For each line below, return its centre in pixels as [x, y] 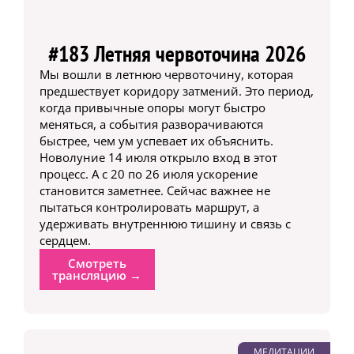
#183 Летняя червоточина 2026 [177, 53]
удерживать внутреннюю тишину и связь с [165, 223]
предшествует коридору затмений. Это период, [176, 90]
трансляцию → [97, 275]
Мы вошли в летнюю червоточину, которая [166, 74]
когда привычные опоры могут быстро [152, 107]
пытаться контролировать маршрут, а [149, 207]
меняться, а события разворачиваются [151, 124]
